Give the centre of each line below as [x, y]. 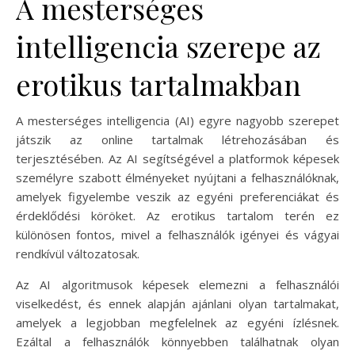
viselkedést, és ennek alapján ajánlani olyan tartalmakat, [177, 303]
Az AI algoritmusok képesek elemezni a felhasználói [177, 284]
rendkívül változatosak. [78, 253]
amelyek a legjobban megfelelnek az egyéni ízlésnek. [177, 322]
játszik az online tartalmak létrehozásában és [177, 139]
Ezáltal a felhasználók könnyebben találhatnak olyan [177, 341]
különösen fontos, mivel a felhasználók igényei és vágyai [177, 234]
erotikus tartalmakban [158, 84]
